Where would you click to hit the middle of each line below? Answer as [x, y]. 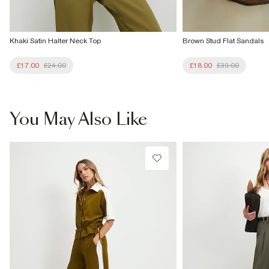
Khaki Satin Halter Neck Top [55, 41]
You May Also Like [78, 120]
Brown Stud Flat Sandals [223, 41]
